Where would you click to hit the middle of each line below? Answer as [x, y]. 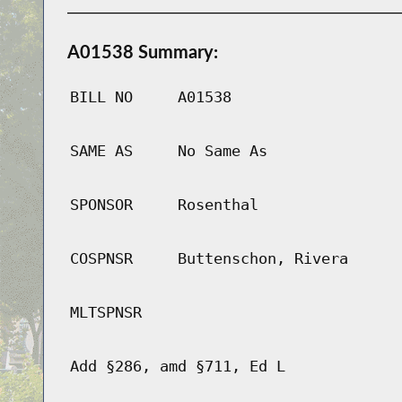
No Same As [222, 151]
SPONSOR [101, 205]
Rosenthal [218, 205]
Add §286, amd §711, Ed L [177, 367]
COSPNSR [101, 259]
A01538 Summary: [142, 52]
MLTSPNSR [105, 313]
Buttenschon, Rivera [262, 259]
